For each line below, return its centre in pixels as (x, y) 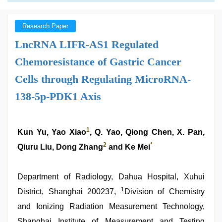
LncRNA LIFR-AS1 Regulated (87, 44)
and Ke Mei (128, 147)
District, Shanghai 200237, (69, 192)
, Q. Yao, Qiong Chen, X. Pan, (147, 132)
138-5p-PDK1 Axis (58, 96)
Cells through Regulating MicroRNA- (103, 79)
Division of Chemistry (165, 192)
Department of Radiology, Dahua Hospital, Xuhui (111, 177)
